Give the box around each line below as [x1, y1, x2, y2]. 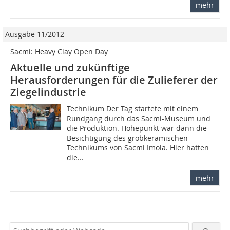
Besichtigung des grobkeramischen [67, 132, 188, 143]
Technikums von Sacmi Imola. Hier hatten [67, 142, 209, 152]
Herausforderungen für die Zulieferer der [10, 72, 218, 87]
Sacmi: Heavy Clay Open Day [10, 46, 108, 56]
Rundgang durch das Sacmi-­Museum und [67, 113, 211, 123]
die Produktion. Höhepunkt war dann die [67, 123, 207, 133]
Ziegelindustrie [10, 85, 86, 99]
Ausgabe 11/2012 [5, 29, 64, 39]
